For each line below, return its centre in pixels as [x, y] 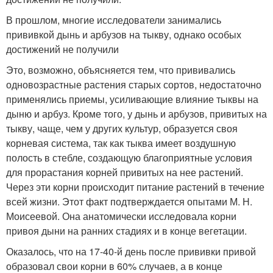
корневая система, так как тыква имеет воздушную [121, 143]
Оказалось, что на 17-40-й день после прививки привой [131, 251]
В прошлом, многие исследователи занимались [114, 19]
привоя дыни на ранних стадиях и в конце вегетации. [126, 230]
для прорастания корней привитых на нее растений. [125, 172]
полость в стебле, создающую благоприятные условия [129, 157]
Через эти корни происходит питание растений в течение [135, 186]
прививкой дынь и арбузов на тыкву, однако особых [124, 34]
